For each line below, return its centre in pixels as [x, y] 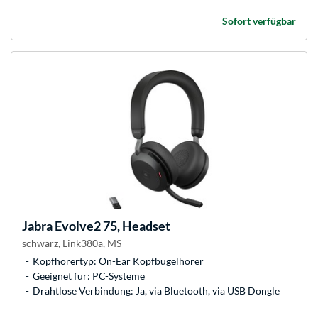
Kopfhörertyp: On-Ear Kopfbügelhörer [118, 261]
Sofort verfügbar [259, 21]
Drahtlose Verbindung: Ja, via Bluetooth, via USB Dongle [156, 291]
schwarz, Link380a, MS [72, 243]
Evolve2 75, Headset [111, 226]
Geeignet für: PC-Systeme [89, 276]
